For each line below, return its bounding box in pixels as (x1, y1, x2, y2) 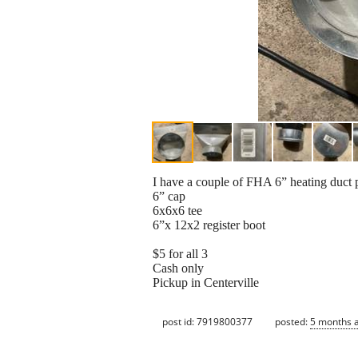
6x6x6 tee (153, 204, 202, 218)
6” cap (153, 189, 185, 204)
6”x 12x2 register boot (153, 218, 265, 233)
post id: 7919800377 (162, 314, 253, 328)
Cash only (153, 261, 204, 276)
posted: (275, 314, 310, 328)
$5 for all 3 (153, 247, 208, 261)
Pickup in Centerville (153, 276, 259, 290)
